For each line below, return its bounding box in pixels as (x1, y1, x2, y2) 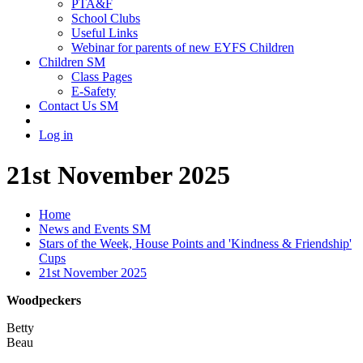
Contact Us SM (39, 99, 118, 113)
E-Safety (71, 84, 116, 99)
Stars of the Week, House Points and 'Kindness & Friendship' (39, 237, 352, 251)
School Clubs (71, 11, 140, 26)
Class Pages (71, 70, 132, 84)
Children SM (39, 55, 105, 70)
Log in (39, 128, 73, 143)
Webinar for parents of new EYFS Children (71, 41, 294, 55)
